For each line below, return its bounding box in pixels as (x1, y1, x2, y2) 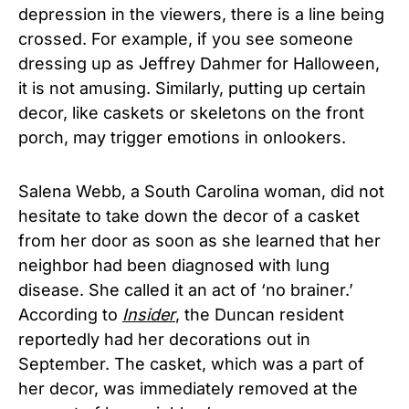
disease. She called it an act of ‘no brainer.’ (18, 280, 353, 300)
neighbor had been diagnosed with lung (18, 256, 330, 276)
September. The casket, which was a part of (18, 354, 364, 374)
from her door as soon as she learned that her (18, 231, 381, 251)
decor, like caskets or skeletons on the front (18, 103, 364, 123)
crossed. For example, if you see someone (18, 29, 353, 49)
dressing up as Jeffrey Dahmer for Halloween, (18, 54, 380, 74)
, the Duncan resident (175, 305, 344, 325)
